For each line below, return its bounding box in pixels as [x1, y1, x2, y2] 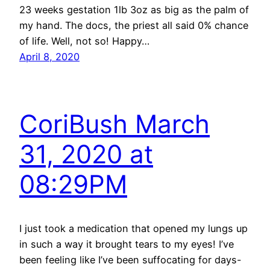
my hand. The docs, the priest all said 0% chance [19, 19, 248, 31]
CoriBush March [19, 108, 210, 140]
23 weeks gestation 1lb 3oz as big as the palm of [19, 3, 249, 16]
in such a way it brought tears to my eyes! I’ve [19, 238, 234, 251]
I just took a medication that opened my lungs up [19, 222, 248, 235]
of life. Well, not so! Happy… [19, 34, 149, 47]
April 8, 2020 [19, 50, 80, 63]
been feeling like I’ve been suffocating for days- [19, 254, 242, 266]
